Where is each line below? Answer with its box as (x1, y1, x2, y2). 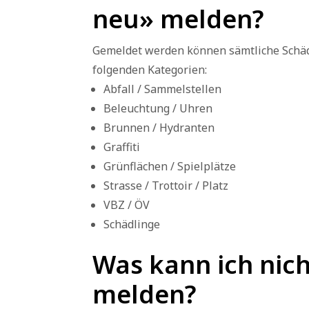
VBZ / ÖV (103, 197, 150, 213)
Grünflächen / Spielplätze (103, 159, 237, 175)
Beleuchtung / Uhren (103, 101, 213, 117)
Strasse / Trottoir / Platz (103, 178, 229, 194)
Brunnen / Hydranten (103, 120, 215, 136)
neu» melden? (92, 2, 265, 37)
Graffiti (103, 139, 141, 155)
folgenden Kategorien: (92, 62, 208, 78)
